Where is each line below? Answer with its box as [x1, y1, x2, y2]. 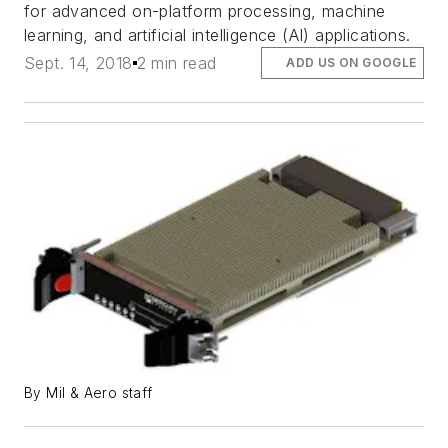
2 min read [136, 52, 217, 73]
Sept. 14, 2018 [24, 52, 133, 73]
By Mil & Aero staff [24, 384, 153, 401]
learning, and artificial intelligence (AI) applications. [24, 24, 411, 45]
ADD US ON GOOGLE [286, 54, 417, 70]
